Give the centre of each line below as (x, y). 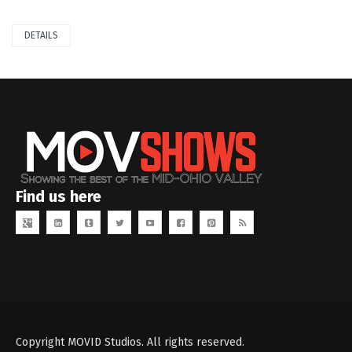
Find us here (59, 197)
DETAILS (41, 36)
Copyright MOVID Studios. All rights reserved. (130, 343)
